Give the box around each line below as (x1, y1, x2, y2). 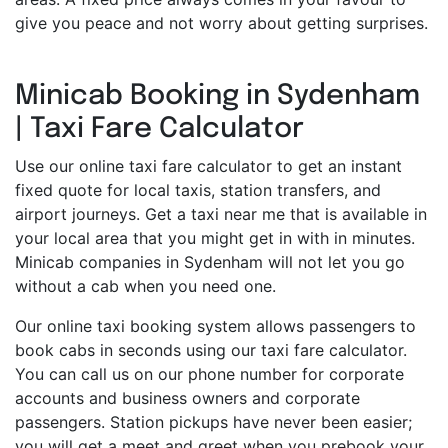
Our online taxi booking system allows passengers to (15, 316, 416, 337)
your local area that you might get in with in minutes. (15, 228, 415, 249)
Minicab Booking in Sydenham (15, 82, 420, 112)
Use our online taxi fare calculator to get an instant (15, 156, 402, 177)
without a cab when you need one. (15, 276, 276, 297)
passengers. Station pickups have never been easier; (15, 412, 412, 433)
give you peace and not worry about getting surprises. (15, 13, 428, 34)
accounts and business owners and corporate (15, 388, 360, 409)
